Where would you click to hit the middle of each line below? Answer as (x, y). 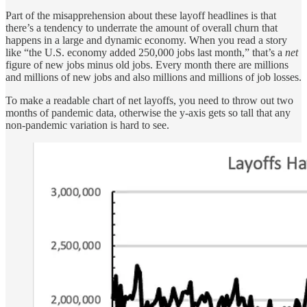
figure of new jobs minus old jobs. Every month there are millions (147, 65)
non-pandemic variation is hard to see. (87, 125)
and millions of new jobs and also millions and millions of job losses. (153, 77)
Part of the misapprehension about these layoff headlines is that (141, 16)
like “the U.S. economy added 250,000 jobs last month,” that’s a (145, 53)
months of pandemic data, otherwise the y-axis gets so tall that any (148, 113)
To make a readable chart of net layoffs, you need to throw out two (149, 101)
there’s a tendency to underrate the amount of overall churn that (142, 28)
